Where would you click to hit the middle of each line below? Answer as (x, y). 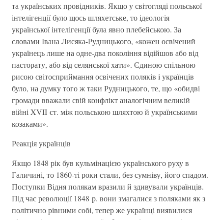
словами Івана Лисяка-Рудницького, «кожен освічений (104, 41)
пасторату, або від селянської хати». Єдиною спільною (104, 65)
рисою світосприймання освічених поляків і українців (103, 76)
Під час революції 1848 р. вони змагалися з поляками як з (109, 198)
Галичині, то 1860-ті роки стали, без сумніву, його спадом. (110, 175)
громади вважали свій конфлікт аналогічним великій (101, 100)
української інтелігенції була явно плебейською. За (96, 29)
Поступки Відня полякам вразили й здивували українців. (108, 186)
